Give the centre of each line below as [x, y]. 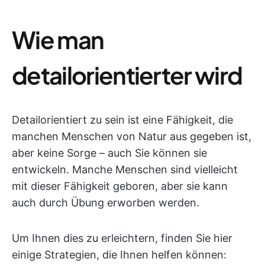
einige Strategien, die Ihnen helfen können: [119, 255]
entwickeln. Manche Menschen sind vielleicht [125, 169]
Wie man [58, 39]
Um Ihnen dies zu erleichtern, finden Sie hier [122, 238]
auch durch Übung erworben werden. [106, 203]
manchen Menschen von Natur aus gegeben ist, [132, 136]
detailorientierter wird [127, 75]
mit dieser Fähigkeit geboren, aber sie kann [120, 186]
